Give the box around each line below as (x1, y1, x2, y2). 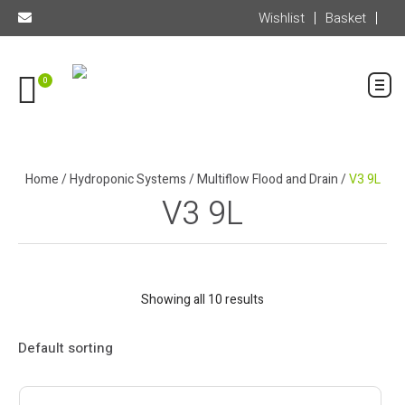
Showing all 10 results (141, 290, 264, 309)
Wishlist (259, 8, 305, 28)
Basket (325, 8, 366, 28)
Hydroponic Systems (69, 170, 186, 189)
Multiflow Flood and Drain (196, 170, 338, 189)
